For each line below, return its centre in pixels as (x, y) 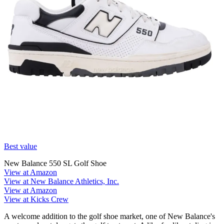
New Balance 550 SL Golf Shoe (55, 163)
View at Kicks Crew (36, 199)
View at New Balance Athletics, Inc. (61, 181)
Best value (20, 146)
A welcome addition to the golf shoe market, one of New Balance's (109, 216)
